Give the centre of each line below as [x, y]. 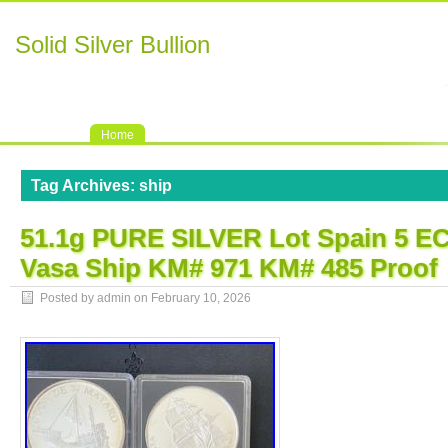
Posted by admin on [95, 298]
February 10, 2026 [201, 298]
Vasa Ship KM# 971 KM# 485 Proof [229, 268]
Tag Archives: [85, 185]
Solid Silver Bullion [112, 44]
